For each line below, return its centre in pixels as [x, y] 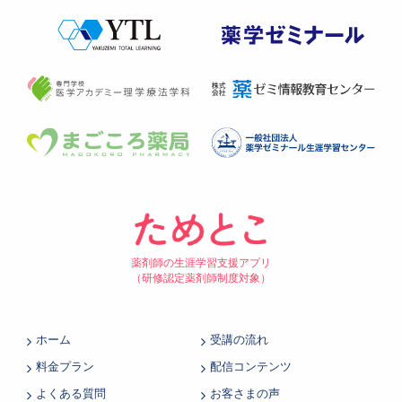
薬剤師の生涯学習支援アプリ [201, 263]
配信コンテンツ [251, 368]
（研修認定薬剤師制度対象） [201, 279]
